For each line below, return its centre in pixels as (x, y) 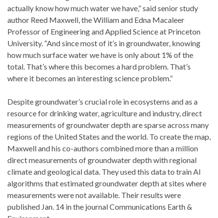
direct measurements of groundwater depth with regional (102, 160)
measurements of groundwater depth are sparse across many (108, 125)
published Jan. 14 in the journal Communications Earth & (100, 206)
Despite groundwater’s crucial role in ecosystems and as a (102, 101)
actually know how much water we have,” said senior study (103, 8)
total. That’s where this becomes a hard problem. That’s (99, 66)
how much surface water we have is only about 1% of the (100, 54)
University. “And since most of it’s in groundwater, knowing (104, 43)
